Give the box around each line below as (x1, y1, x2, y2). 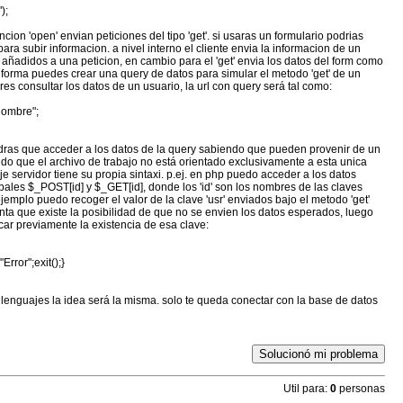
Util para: (282, 382, 327, 396)
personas (336, 382, 385, 396)
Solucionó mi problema (258, 347, 378, 362)
